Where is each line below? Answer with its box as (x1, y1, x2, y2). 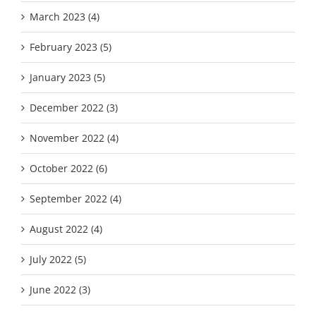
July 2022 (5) (30, 252, 86, 266)
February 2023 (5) (30, 39, 111, 54)
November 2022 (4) (30, 130, 119, 145)
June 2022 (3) (30, 282, 90, 296)
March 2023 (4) (30, 9, 99, 23)
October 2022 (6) (30, 161, 107, 175)
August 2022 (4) (30, 221, 102, 236)
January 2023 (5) (30, 70, 105, 84)
